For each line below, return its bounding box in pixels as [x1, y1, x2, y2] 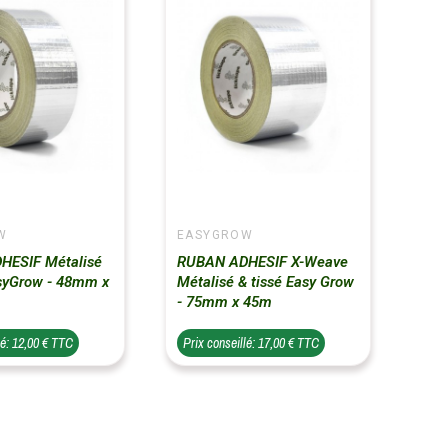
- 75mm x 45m [176, 292, 272, 311]
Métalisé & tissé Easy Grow [176, 272, 354, 291]
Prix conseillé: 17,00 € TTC [182, 333, 319, 352]
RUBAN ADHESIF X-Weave [176, 252, 348, 271]
